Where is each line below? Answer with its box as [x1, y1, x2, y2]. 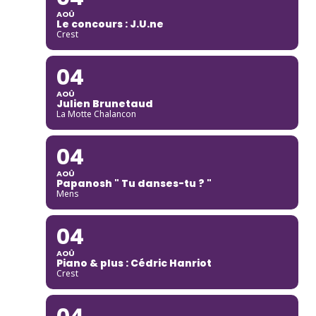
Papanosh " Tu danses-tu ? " [56, 176, 212, 190]
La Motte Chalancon [56, 107, 136, 120]
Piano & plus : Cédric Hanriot [56, 255, 212, 270]
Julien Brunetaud [56, 96, 153, 111]
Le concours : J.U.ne [56, 16, 164, 31]
